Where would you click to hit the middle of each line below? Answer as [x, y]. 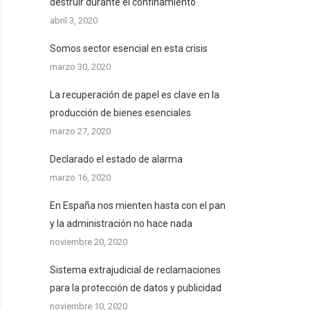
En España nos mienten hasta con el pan [138, 206]
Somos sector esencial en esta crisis [129, 48]
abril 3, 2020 [74, 20]
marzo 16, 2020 [80, 177]
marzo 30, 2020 [80, 67]
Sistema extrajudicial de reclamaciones [135, 270]
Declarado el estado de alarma [116, 159]
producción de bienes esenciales [120, 113]
